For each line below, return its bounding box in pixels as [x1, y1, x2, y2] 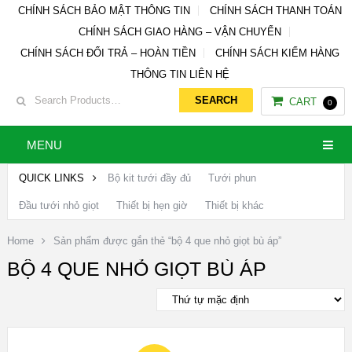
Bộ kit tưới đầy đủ [107, 172, 191, 184]
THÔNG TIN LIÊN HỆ [130, 68, 229, 80]
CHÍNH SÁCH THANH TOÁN [209, 5, 342, 16]
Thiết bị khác [204, 200, 264, 211]
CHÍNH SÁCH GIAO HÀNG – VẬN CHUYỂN [78, 26, 281, 38]
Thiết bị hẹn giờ [115, 200, 188, 211]
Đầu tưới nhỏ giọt [18, 200, 99, 211]
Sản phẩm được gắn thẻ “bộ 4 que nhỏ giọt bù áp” [53, 235, 281, 247]
